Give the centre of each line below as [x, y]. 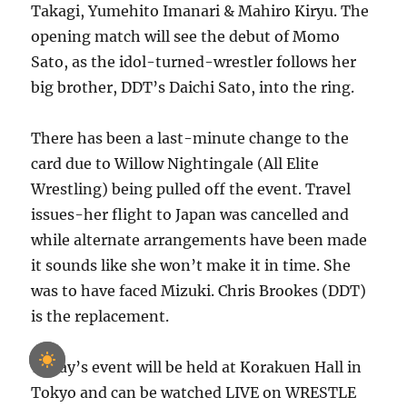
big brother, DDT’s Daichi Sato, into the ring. [193, 87]
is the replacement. [100, 316]
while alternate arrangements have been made [199, 240]
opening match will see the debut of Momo [186, 36]
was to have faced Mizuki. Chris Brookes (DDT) [199, 291]
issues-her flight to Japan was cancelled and [190, 214]
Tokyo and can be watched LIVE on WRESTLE [194, 392]
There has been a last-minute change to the [190, 138]
